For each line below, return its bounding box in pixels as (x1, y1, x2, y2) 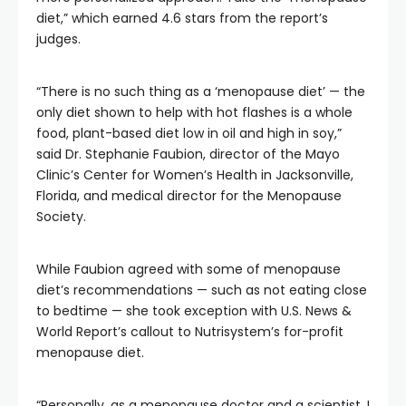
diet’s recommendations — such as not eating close (36, 281, 367, 299)
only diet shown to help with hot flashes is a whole (36, 103, 353, 121)
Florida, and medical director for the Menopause (36, 187, 342, 205)
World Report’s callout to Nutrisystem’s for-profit (36, 323, 343, 341)
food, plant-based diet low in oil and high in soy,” (36, 124, 342, 142)
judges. (36, 30, 81, 48)
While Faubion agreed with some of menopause (36, 260, 341, 278)
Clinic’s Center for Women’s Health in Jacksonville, (36, 166, 353, 184)
